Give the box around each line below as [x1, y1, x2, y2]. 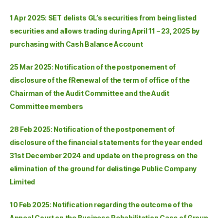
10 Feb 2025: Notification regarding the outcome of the [10, 200, 193, 209]
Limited [10, 177, 36, 186]
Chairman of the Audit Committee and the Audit [10, 89, 169, 97]
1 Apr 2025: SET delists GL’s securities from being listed [10, 13, 197, 22]
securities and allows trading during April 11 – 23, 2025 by [10, 26, 200, 35]
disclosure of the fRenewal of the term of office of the [10, 75, 190, 84]
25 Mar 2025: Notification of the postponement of [10, 62, 176, 71]
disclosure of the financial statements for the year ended [10, 138, 202, 146]
